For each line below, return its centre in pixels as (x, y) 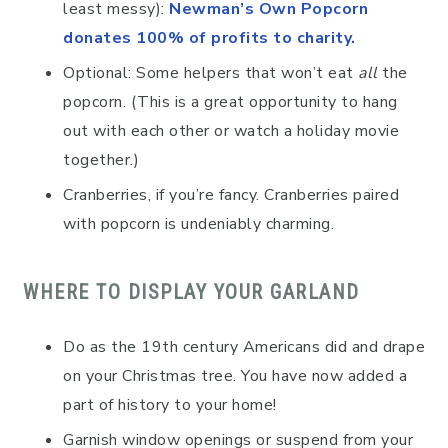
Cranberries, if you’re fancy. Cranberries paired (231, 195)
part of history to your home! (170, 405)
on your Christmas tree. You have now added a (235, 376)
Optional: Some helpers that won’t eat (210, 73)
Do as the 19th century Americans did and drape (244, 347)
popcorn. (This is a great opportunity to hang (230, 102)
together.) (101, 160)
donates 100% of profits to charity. (209, 38)
